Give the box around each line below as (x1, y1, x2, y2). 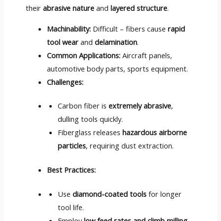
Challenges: (47, 76, 84, 87)
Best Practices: (47, 165, 96, 175)
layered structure (110, 3, 167, 13)
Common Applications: (47, 50, 121, 60)
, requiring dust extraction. (86, 141, 174, 151)
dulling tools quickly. (58, 114, 123, 124)
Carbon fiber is (58, 101, 109, 111)
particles (58, 141, 86, 151)
